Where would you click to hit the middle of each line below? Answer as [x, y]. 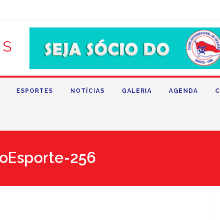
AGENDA [183, 91]
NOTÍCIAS [87, 91]
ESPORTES [35, 91]
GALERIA [137, 91]
